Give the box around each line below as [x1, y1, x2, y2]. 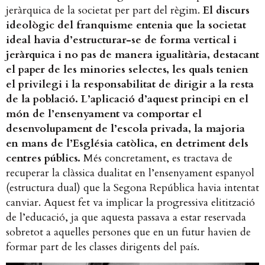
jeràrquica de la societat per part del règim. [6, 2, 203, 18]
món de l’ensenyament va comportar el [6, 106, 202, 121]
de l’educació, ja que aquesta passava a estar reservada [6, 209, 246, 225]
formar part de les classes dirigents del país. [6, 239, 202, 254]
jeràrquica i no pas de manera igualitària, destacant [6, 47, 259, 62]
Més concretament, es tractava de [83, 150, 232, 166]
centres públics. [6, 150, 83, 166]
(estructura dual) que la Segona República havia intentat [6, 180, 259, 195]
